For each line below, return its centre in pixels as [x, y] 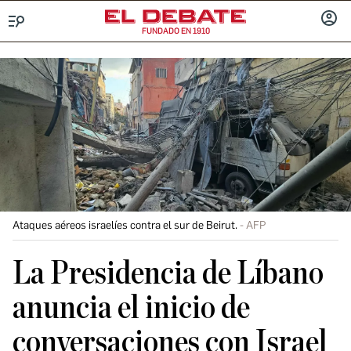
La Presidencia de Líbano [168, 273]
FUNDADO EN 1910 [175, 31]
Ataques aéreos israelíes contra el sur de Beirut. [125, 225]
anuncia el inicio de [131, 308]
